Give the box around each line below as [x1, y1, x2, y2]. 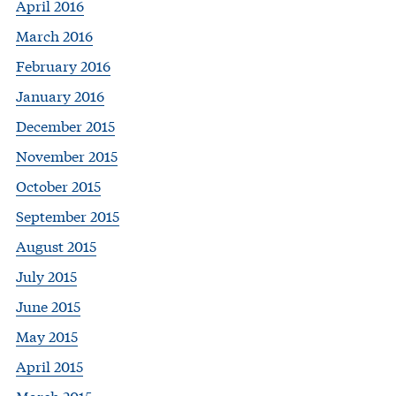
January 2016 [16, 84, 104, 105]
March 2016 [16, 24, 93, 45]
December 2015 [16, 114, 115, 135]
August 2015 [16, 234, 96, 255]
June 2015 [16, 294, 80, 316]
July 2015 [16, 264, 77, 286]
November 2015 [16, 144, 118, 165]
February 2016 [16, 54, 110, 75]
